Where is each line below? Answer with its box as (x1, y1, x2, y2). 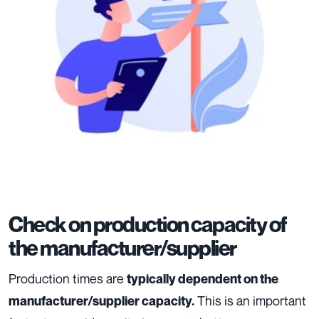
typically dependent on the (127, 271, 278, 287)
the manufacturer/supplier (9, 235, 236, 261)
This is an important (194, 293, 306, 309)
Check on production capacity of (9, 211, 286, 238)
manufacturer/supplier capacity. (9, 293, 194, 309)
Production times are (9, 271, 127, 287)
